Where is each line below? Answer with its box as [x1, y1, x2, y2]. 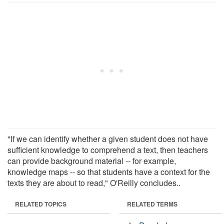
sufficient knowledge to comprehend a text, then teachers [7, 143, 208, 155]
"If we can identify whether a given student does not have [7, 132, 208, 144]
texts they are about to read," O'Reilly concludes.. [7, 176, 180, 188]
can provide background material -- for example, [7, 154, 176, 166]
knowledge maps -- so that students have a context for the [7, 165, 210, 177]
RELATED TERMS [127, 199, 177, 208]
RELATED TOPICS [15, 199, 66, 208]
